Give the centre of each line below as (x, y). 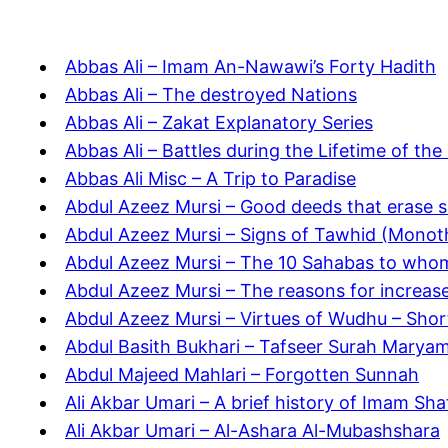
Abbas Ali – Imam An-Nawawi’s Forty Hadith (250, 67)
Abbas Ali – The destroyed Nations (211, 95)
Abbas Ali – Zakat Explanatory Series (219, 123)
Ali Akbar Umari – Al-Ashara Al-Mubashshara (252, 431)
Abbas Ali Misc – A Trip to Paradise (210, 179)
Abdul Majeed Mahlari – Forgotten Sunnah (242, 375)
